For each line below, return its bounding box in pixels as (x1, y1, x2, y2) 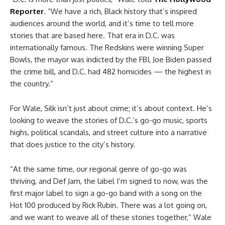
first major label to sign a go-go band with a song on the (10, 188, 202, 198)
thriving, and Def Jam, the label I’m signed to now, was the (10, 176, 208, 186)
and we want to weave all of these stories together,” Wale (10, 212, 211, 222)
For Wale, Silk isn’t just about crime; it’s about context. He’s (10, 103, 212, 114)
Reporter (10, 7, 44, 17)
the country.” (10, 79, 53, 89)
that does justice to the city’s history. (10, 140, 137, 150)
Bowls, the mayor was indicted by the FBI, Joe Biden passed (10, 55, 211, 65)
